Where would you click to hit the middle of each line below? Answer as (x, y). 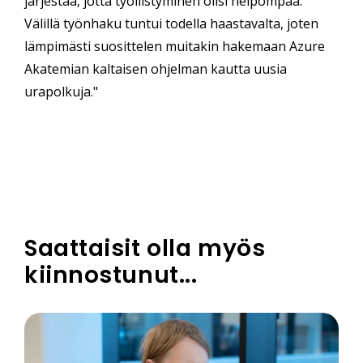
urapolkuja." (61, 92)
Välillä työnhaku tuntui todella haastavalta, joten (171, 24)
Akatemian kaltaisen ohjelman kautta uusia (156, 69)
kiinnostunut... (111, 275)
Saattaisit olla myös (145, 249)
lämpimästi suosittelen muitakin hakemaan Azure (175, 47)
